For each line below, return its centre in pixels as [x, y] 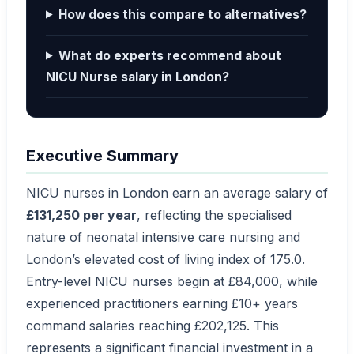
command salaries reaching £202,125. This [153, 325]
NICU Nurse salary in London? [137, 77]
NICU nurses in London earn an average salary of [177, 192]
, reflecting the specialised [214, 215]
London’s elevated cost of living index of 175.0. [166, 259]
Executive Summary [102, 155]
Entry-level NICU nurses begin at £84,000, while [172, 281]
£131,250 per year [81, 215]
